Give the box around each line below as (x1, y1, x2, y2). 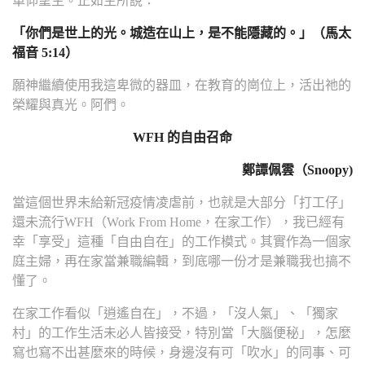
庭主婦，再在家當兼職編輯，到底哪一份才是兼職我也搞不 (12, 254, 351, 268)
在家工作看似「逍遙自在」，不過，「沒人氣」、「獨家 (12, 306, 338, 320)
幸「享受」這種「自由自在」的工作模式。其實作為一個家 (12, 235, 351, 248)
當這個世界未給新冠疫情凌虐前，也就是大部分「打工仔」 (12, 196, 351, 209)
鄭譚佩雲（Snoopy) (242, 163, 353, 177)
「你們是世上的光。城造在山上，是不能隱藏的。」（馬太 (12, 26, 351, 40)
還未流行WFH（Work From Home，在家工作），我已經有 (12, 215, 345, 229)
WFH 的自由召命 (133, 130, 232, 144)
